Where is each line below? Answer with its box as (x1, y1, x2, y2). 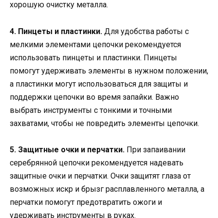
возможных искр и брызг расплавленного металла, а (10, 184, 204, 194)
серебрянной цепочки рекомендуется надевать (10, 158, 183, 167)
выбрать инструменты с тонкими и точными (10, 105, 172, 115)
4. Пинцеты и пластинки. (10, 26, 102, 36)
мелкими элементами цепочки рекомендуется (10, 39, 181, 49)
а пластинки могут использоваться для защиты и (10, 79, 188, 89)
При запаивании (125, 145, 185, 154)
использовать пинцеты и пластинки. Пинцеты (10, 53, 177, 62)
